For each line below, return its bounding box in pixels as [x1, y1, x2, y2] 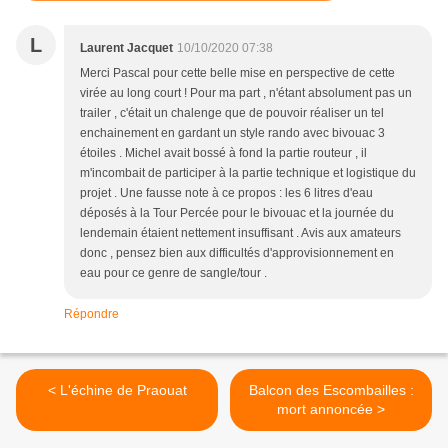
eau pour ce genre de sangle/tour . [80, 265, 267, 280]
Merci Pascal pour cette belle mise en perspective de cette [80, 65, 395, 80]
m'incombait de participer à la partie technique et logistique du [80, 165, 416, 180]
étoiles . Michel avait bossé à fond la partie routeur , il [80, 145, 367, 160]
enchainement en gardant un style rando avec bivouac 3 [80, 125, 385, 140]
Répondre [64, 306, 119, 321]
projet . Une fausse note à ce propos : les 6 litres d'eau [80, 185, 373, 200]
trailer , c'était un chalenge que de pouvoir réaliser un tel [80, 105, 384, 120]
